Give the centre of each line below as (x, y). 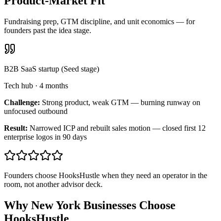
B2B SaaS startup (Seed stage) (52, 69)
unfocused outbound (36, 111)
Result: (16, 128)
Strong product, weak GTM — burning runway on (121, 103)
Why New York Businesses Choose (90, 205)
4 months (54, 86)
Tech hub (18, 86)
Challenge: (22, 103)
